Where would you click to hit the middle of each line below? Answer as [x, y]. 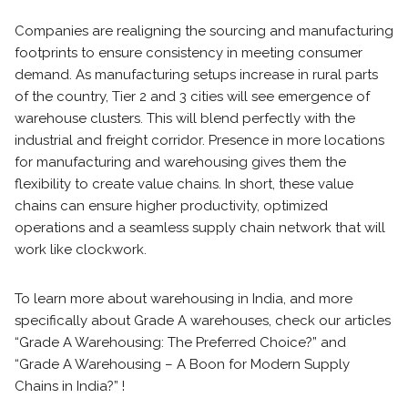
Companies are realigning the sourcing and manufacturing [204, 31]
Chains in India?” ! [70, 386]
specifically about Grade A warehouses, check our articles [203, 321]
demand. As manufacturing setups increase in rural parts [196, 75]
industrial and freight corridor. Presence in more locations [199, 140]
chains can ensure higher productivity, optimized [171, 206]
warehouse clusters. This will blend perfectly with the [185, 118]
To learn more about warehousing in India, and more [184, 299]
